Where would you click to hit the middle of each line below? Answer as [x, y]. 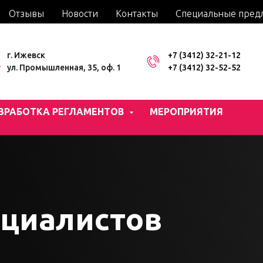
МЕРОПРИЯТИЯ [186, 112]
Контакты [137, 14]
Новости [80, 14]
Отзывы [26, 14]
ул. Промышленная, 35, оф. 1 [64, 67]
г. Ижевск [26, 55]
